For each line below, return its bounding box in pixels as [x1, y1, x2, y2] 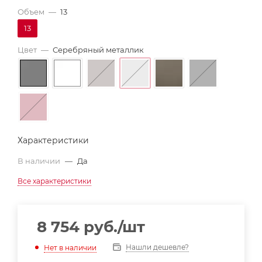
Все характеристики [18, 177, 91, 185]
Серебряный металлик [53, 45, 144, 54]
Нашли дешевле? [126, 243, 189, 251]
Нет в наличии [44, 243, 96, 252]
